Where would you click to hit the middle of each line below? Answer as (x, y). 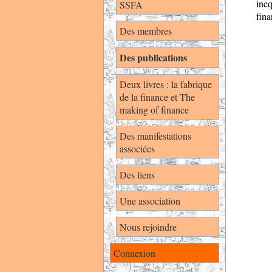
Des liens (137, 175)
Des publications (153, 57)
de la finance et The (157, 97)
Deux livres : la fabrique (166, 84)
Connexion (134, 253)
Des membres (146, 31)
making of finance (154, 110)
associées (137, 148)
